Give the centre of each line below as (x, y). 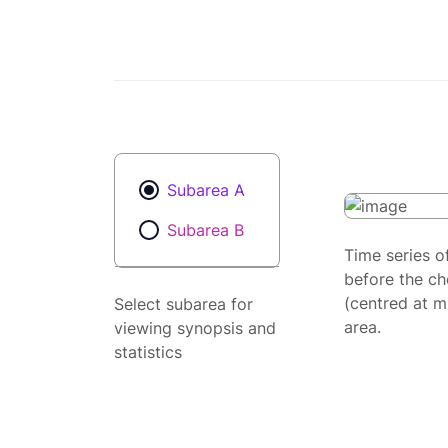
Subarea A (206, 190)
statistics (148, 352)
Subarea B (205, 230)
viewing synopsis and (195, 328)
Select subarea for (183, 304)
